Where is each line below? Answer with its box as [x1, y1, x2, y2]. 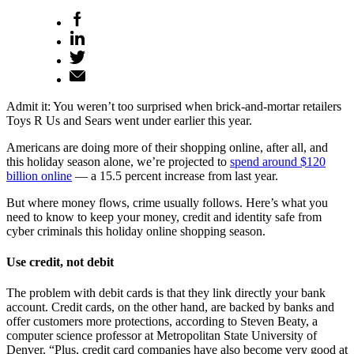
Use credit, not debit [6, 254, 114, 269]
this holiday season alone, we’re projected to [6, 154, 230, 168]
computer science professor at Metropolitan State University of [6, 329, 317, 343]
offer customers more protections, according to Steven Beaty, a [6, 314, 318, 329]
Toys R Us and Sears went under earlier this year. [6, 113, 252, 127]
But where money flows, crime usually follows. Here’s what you [6, 195, 328, 209]
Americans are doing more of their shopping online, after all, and [6, 140, 328, 154]
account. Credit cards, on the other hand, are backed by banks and [6, 300, 334, 314]
